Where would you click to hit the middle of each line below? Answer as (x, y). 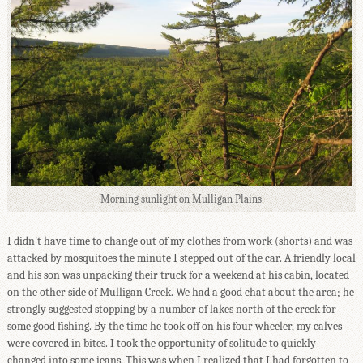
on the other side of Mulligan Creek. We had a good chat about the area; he (180, 293)
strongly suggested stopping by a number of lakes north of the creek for (171, 310)
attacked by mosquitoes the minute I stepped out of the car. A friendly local (181, 258)
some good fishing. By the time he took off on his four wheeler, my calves (174, 327)
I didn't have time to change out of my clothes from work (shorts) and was (179, 241)
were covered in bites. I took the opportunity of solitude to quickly (161, 344)
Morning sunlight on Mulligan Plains (181, 200)
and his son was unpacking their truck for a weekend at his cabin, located (178, 275)
